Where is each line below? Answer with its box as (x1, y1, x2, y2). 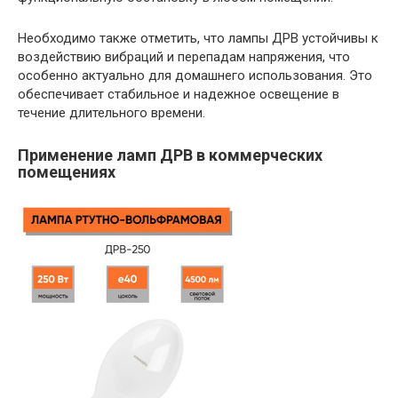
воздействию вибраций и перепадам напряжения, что (18, 49, 350, 66)
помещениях (18, 163, 115, 182)
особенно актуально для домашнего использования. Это (18, 68, 372, 84)
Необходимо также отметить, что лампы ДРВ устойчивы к (18, 30, 378, 47)
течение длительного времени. (18, 105, 205, 122)
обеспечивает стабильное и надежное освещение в (18, 86, 339, 103)
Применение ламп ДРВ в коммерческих (18, 146, 322, 165)
